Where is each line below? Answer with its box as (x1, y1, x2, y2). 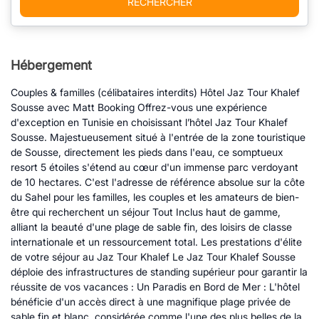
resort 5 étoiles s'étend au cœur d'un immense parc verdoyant (11, 161, 298, 173)
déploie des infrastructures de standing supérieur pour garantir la (11, 266, 308, 278)
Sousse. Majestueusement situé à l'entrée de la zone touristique (11, 131, 305, 143)
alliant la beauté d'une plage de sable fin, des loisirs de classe (11, 221, 292, 233)
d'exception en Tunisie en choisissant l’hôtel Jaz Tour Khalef (11, 116, 288, 128)
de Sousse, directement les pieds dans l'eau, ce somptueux (11, 146, 283, 158)
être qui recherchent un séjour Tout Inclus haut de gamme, (11, 206, 281, 218)
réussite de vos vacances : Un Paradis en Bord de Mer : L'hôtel (11, 281, 300, 293)
